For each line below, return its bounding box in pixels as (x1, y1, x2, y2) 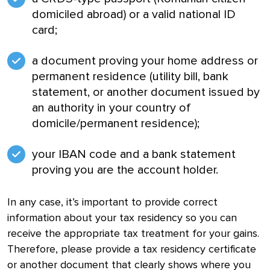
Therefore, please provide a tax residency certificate (7, 242, 256, 256)
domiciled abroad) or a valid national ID (32, 7, 236, 22)
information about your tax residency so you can (7, 210, 237, 224)
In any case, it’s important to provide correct (7, 195, 218, 209)
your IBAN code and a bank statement (32, 146, 236, 162)
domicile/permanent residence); (32, 116, 199, 131)
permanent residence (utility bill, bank (32, 69, 228, 84)
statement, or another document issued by (32, 84, 260, 99)
